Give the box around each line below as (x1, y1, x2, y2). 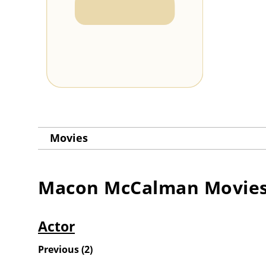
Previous (38, 243, 79, 256)
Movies (50, 131, 88, 145)
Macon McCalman (38, 175, 199, 200)
